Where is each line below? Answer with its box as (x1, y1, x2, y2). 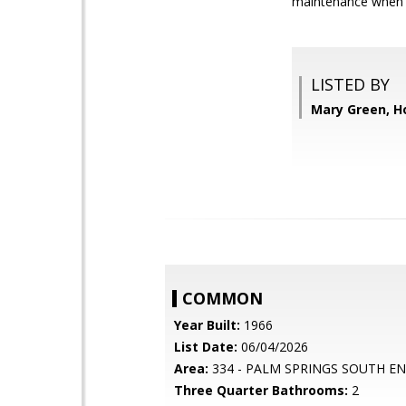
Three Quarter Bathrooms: (174, 382, 348, 399)
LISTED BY (311, 73, 390, 95)
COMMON (182, 287, 263, 309)
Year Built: (174, 316, 240, 333)
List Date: (174, 338, 237, 355)
